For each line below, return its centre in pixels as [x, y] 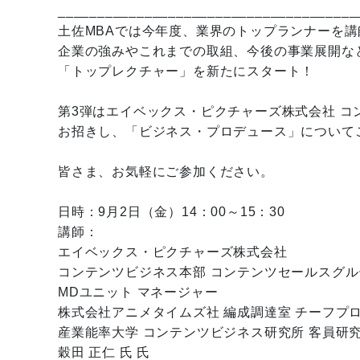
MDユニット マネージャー [138, 292]
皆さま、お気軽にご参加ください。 [166, 172]
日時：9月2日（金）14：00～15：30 [172, 212]
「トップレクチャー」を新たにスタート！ [186, 71]
